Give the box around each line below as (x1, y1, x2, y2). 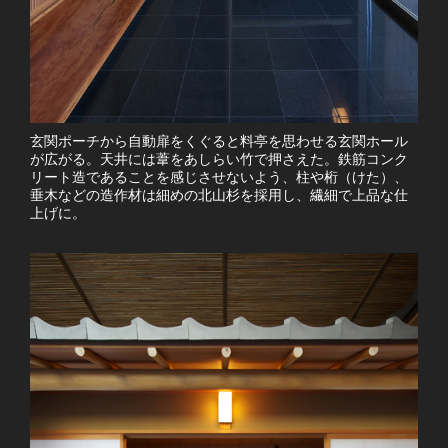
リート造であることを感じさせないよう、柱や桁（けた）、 (30, 170, 409, 186)
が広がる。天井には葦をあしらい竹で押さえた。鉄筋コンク (30, 152, 409, 168)
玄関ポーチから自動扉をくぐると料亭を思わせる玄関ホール (30, 134, 409, 150)
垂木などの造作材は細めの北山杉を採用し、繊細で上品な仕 (30, 188, 409, 204)
